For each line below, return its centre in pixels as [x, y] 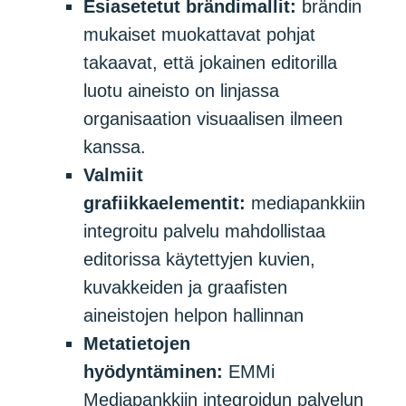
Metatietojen [137, 344]
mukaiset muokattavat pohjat [200, 35]
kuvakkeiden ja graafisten [186, 288]
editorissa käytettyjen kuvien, [200, 260]
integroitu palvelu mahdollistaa [205, 232]
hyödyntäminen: [156, 372]
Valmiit [114, 175]
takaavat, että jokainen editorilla [211, 63]
